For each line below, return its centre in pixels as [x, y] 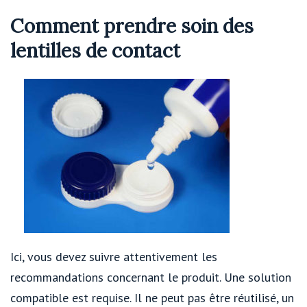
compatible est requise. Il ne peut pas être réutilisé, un [152, 297]
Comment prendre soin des [132, 26]
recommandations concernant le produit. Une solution [151, 277]
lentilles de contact [95, 50]
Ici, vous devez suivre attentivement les [114, 256]
